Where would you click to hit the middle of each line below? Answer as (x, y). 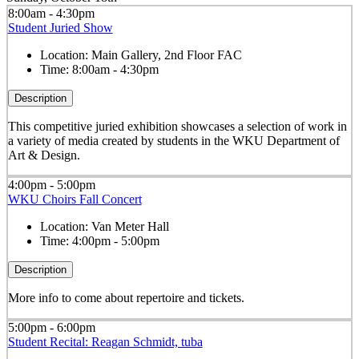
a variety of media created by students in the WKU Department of (173, 140)
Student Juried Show (60, 27)
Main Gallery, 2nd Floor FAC (166, 54)
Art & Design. (44, 155)
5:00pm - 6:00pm (51, 328)
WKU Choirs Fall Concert (75, 200)
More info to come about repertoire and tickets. (126, 298)
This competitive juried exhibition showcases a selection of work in (177, 126)
